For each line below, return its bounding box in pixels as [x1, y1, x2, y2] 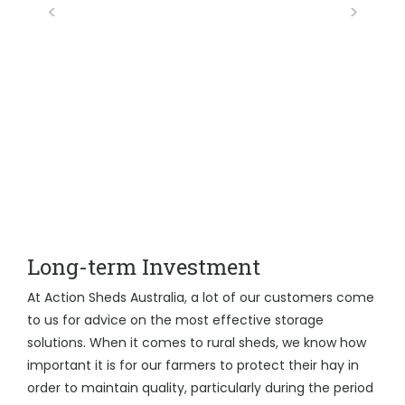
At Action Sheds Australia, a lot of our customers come [27, 288, 374, 306]
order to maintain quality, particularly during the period [27, 379, 373, 397]
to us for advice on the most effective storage [27, 311, 324, 329]
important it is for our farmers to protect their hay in [27, 356, 359, 374]
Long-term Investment [27, 252, 260, 281]
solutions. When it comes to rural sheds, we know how [27, 334, 366, 352]
